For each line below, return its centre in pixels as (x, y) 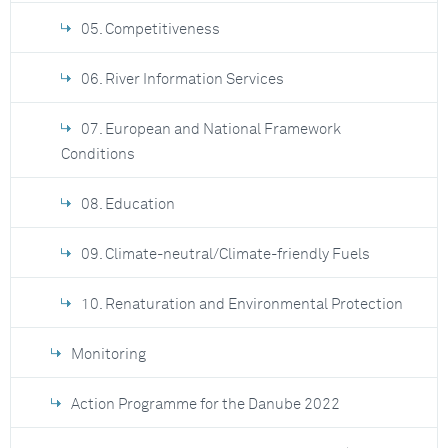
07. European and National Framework (211, 129)
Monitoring (108, 354)
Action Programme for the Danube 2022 (205, 404)
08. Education (128, 204)
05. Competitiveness (150, 29)
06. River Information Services (182, 79)
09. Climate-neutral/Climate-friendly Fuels (225, 254)
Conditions (98, 154)
